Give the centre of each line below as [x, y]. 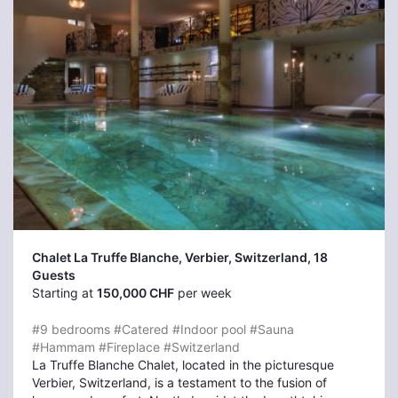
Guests [54, 275]
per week [203, 293]
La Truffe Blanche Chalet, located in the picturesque [183, 365]
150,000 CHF [135, 293]
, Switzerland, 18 [278, 257]
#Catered [141, 329]
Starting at [64, 293]
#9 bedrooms [71, 329]
